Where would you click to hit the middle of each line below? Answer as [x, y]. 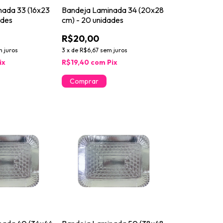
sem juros [113, 50]
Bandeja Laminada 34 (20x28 [112, 10]
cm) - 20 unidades [92, 20]
